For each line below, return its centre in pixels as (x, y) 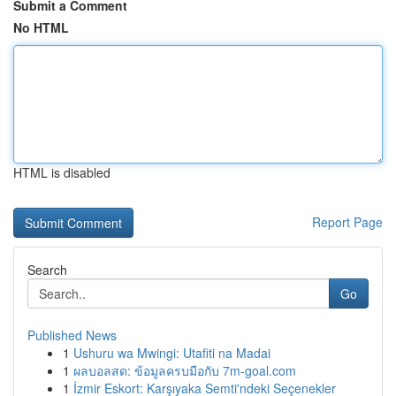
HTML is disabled (62, 172)
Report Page (347, 222)
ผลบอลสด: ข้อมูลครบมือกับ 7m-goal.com (185, 370)
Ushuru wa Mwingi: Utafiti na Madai (172, 353)
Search (47, 270)
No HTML (41, 27)
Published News (72, 335)
